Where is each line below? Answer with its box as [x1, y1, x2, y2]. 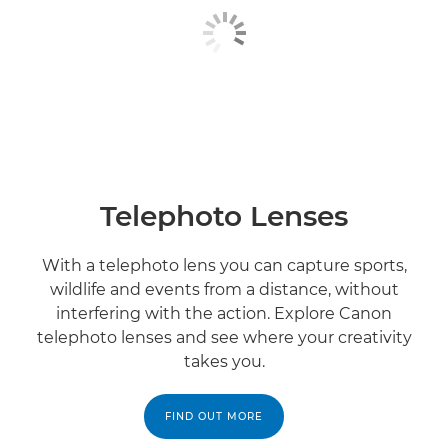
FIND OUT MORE [165, 410, 263, 424]
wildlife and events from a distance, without [49, 280, 399, 300]
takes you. [183, 352, 265, 372]
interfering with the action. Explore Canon [56, 304, 392, 324]
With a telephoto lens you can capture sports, [41, 256, 407, 276]
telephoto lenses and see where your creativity [36, 328, 412, 348]
